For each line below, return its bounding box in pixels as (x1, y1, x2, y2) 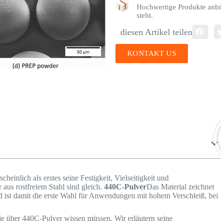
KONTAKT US (127, 49, 176, 58)
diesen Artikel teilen (120, 27, 192, 37)
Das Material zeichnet (147, 183, 215, 191)
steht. (137, 11, 153, 19)
